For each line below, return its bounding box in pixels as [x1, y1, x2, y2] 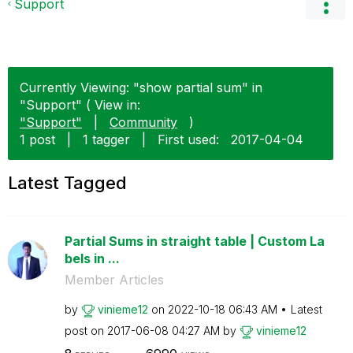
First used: [158, 132, 219, 147]
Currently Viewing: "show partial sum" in [20, 80, 262, 95]
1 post [20, 132, 55, 147]
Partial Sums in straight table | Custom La [64, 233, 325, 249]
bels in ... [64, 251, 120, 266]
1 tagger [83, 132, 130, 147]
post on [64, 324, 107, 337]
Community [110, 114, 177, 130]
